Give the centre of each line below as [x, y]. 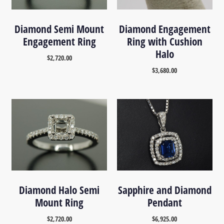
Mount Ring [59, 202]
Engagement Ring [59, 41]
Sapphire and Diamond [164, 190]
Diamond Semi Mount [59, 29]
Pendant [164, 202]
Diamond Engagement [164, 29]
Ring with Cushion [164, 41]
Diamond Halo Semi [59, 190]
